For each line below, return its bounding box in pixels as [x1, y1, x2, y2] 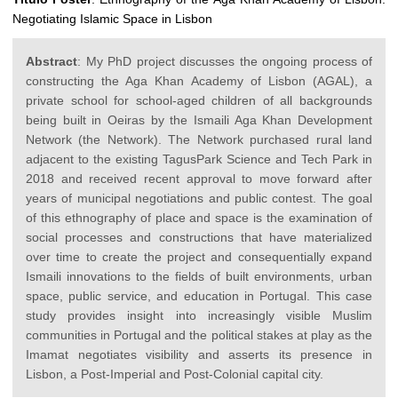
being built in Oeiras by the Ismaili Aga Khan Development [26, 113, 372, 128]
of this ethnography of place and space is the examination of [26, 211, 372, 226]
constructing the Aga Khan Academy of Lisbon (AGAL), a [26, 74, 372, 89]
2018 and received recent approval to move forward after [26, 171, 372, 187]
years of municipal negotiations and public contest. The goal [26, 191, 372, 206]
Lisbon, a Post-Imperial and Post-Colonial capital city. [26, 367, 323, 382]
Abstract [26, 54, 77, 69]
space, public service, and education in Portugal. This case [26, 289, 372, 304]
